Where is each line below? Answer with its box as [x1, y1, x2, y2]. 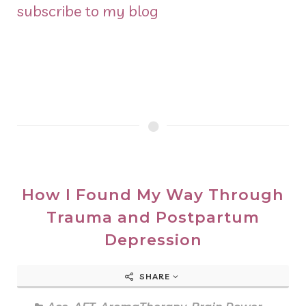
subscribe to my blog [17, 1, 158, 21]
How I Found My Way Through [22, 185, 284, 205]
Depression [104, 230, 202, 250]
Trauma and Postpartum [46, 208, 260, 227]
